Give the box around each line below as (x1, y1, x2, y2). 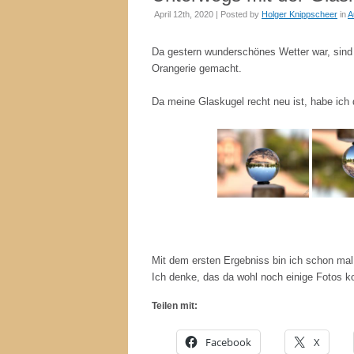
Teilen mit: (152, 300, 198, 311)
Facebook (205, 335, 251, 349)
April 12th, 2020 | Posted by (154, 9, 262, 19)
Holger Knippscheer (262, 9, 337, 19)
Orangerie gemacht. (152, 62, 242, 74)
